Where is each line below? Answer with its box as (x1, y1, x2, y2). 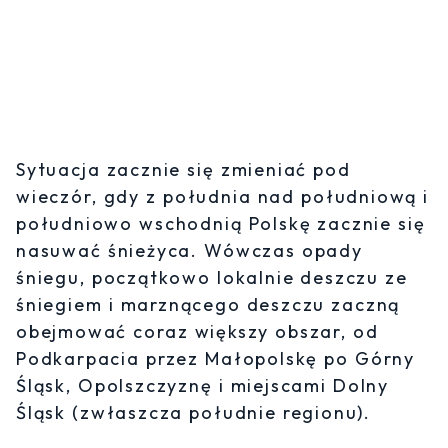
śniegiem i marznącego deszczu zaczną (16, 293, 401, 317)
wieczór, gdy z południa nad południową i (16, 185, 430, 209)
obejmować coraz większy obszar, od (16, 320, 379, 344)
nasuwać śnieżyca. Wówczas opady (16, 239, 363, 263)
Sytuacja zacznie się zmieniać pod (16, 158, 351, 182)
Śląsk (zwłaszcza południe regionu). (16, 401, 372, 425)
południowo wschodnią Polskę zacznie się (16, 212, 426, 236)
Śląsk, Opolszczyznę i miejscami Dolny (16, 374, 390, 398)
